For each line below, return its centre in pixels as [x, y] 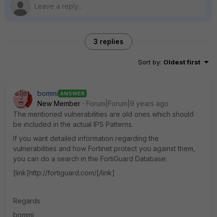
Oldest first [182, 62]
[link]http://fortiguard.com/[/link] [64, 173]
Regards [27, 201]
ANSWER [72, 93]
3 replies [108, 41]
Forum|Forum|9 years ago [127, 103]
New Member [59, 103]
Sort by [149, 62]
